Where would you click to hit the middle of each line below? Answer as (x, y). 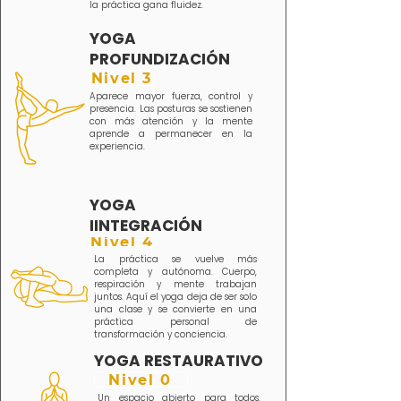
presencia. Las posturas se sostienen (171, 109)
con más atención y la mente (171, 121)
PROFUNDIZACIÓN (160, 59)
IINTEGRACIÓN (148, 226)
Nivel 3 (122, 78)
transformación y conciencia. (161, 334)
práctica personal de (175, 322)
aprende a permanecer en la (171, 134)
